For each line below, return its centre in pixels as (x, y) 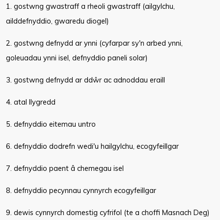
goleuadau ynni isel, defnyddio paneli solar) (77, 58)
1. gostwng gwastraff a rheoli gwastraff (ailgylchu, (90, 6)
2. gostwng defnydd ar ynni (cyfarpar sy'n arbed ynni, (94, 43)
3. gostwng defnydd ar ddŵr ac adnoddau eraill (85, 80)
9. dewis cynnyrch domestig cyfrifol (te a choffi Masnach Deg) (108, 212)
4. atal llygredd (31, 102)
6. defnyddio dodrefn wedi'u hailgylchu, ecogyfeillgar (92, 146)
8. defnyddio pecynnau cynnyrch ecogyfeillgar (81, 190)
